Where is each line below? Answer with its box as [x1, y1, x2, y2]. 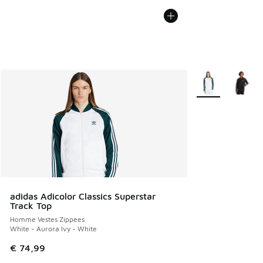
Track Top [10, 200, 52, 211]
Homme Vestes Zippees [10, 214, 85, 224]
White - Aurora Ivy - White [10, 224, 97, 233]
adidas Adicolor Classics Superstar [10, 190, 156, 201]
